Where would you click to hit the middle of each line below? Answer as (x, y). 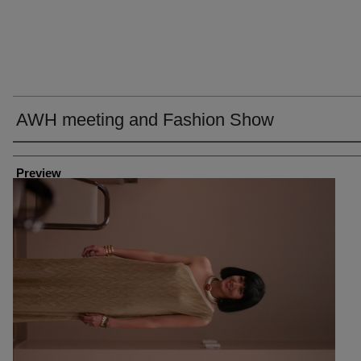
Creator (31, 154)
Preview (39, 173)
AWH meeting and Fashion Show (145, 120)
